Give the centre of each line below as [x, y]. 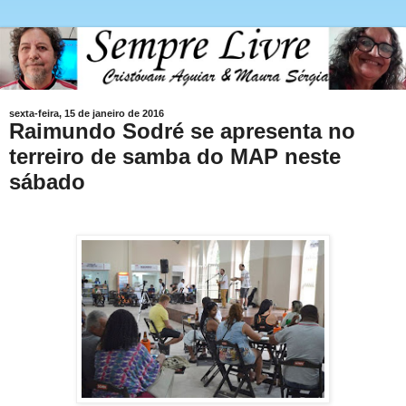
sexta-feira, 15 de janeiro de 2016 [87, 114]
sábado [47, 182]
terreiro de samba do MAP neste [175, 157]
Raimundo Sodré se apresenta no [182, 131]
